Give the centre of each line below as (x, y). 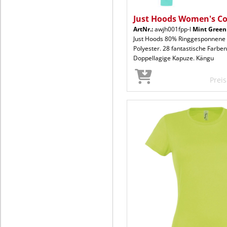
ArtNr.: (143, 29)
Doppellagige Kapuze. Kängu (174, 58)
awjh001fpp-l (173, 29)
